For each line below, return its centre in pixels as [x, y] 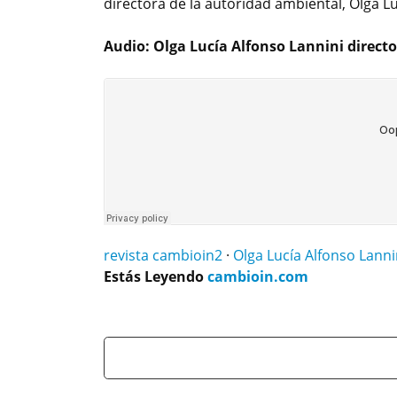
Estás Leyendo [156, 277]
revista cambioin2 [163, 256]
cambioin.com [258, 277]
